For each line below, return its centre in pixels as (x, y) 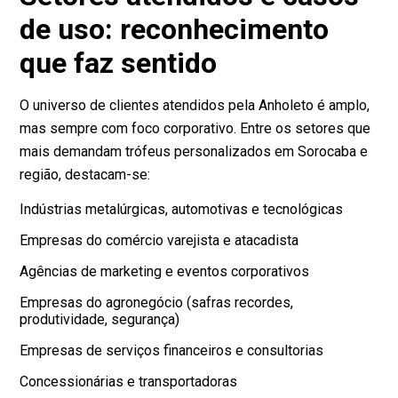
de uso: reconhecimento (175, 30)
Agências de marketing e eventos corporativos (165, 272)
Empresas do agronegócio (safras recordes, (157, 303)
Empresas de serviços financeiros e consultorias (172, 351)
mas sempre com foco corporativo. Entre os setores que (195, 129)
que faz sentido (119, 64)
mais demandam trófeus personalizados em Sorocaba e (194, 152)
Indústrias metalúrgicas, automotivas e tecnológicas (182, 210)
